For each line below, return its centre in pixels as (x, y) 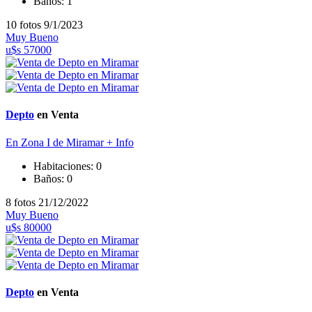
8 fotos (22, 202)
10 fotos (25, 25)
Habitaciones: (65, 166)
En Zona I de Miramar (56, 142)
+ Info (120, 142)
